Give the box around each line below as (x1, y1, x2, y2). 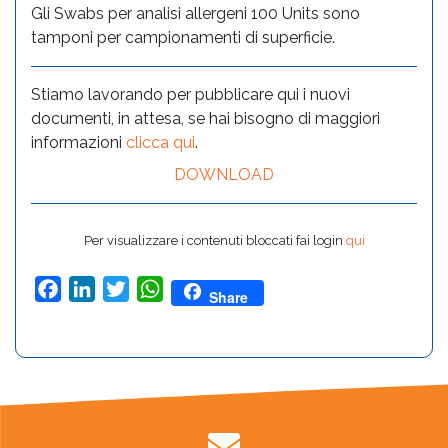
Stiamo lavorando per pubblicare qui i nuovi (31, 84, 350, 104)
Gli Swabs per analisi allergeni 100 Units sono (31, 3, 360, 23)
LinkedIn (95, 278, 157, 298)
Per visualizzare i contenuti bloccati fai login (83, 232, 346, 248)
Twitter (129, 278, 181, 298)
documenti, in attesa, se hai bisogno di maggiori (31, 108, 380, 128)
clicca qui (126, 132, 195, 152)
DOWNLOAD (174, 164, 274, 184)
